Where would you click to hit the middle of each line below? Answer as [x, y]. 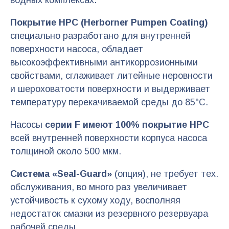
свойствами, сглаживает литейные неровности [111, 76]
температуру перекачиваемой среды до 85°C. [109, 102]
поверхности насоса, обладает [77, 49]
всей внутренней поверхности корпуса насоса [109, 138]
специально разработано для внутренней [100, 36]
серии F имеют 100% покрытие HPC [127, 125]
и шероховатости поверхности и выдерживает [110, 89]
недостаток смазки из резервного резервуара [109, 214]
